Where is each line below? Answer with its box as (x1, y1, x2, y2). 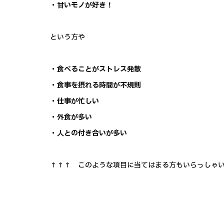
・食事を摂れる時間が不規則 (50, 80, 141, 91)
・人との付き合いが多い (50, 128, 127, 139)
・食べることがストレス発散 (50, 64, 141, 75)
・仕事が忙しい (50, 96, 99, 107)
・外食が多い (50, 112, 92, 123)
